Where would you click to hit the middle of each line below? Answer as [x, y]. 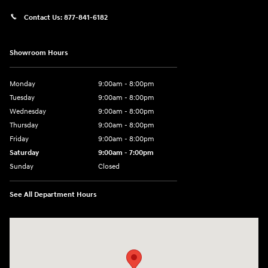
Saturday [24, 153]
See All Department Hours [53, 195]
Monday [22, 84]
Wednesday [28, 112]
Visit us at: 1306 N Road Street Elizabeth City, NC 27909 [110, 224]
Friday [19, 139]
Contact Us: [44, 17]
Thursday [24, 126]
